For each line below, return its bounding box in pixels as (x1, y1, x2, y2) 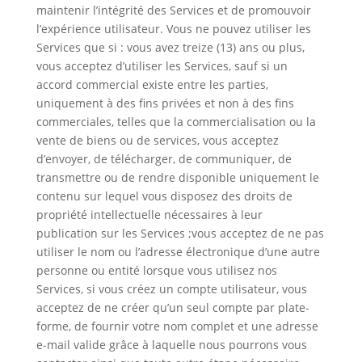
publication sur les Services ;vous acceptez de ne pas (36, 225, 324, 241)
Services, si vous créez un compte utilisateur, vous (36, 281, 307, 297)
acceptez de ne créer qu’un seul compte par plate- (36, 300, 309, 315)
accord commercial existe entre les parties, (36, 77, 268, 92)
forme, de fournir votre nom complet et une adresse (36, 318, 318, 334)
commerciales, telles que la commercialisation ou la (36, 114, 316, 129)
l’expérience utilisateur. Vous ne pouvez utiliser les (36, 21, 311, 36)
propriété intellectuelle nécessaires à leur (36, 207, 263, 222)
